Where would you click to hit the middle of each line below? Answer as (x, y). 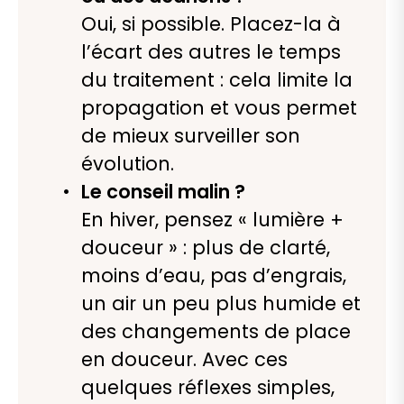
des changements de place (216, 332)
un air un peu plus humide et (221, 304)
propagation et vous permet (219, 108)
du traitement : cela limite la (217, 80)
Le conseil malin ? (163, 192)
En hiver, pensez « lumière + (212, 220)
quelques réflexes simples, (208, 388)
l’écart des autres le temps (211, 52)
